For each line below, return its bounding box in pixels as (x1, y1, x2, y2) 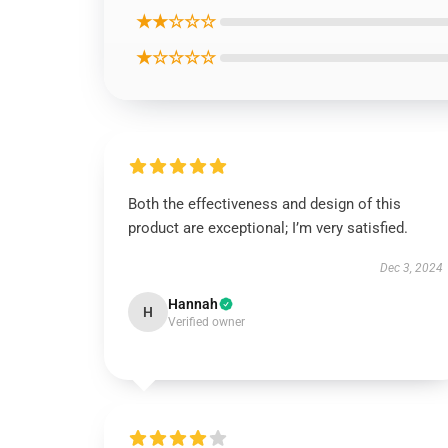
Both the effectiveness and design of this (128, 195, 401, 213)
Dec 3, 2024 (379, 261, 443, 275)
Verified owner (168, 315, 245, 329)
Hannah (168, 296, 218, 312)
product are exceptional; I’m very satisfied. (128, 219, 408, 237)
